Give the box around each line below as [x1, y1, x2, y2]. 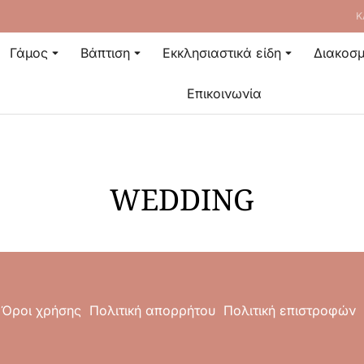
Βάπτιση [80, 45, 131, 61]
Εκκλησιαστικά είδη [162, 45, 282, 61]
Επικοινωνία [186, 85, 262, 102]
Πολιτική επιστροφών [223, 302, 357, 318]
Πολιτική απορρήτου [89, 302, 216, 318]
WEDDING [110, 180, 254, 219]
